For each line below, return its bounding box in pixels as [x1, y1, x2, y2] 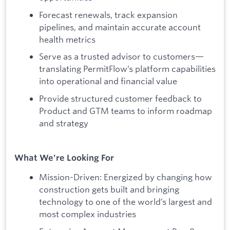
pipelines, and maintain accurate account [39, 21, 201, 32]
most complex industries [39, 208, 136, 219]
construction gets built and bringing [39, 183, 179, 195]
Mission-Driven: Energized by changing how [39, 171, 212, 182]
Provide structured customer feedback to [39, 93, 202, 104]
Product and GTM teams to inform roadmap [39, 105, 212, 117]
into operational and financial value [39, 75, 177, 87]
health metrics [39, 33, 95, 45]
